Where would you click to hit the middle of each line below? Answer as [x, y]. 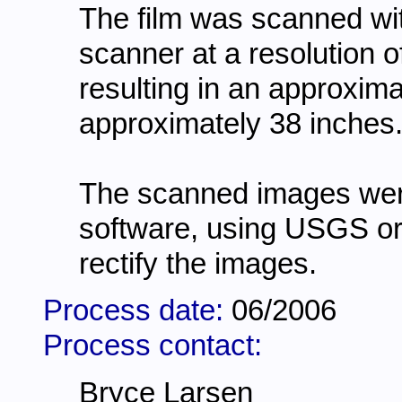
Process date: [137, 311]
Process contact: [153, 346]
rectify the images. [198, 263]
